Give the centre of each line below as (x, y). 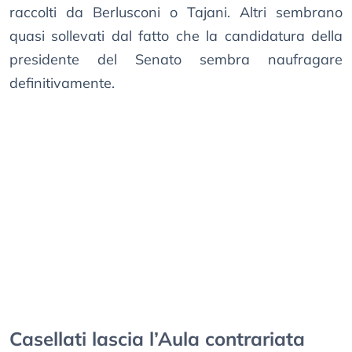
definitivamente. (62, 83)
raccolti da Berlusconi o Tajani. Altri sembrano (176, 13)
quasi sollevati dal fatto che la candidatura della (176, 36)
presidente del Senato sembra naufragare (176, 60)
